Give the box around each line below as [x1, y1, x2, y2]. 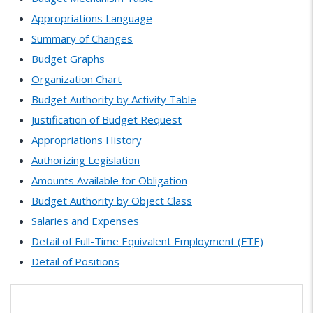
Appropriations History [31, 132, 142, 147]
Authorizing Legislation [31, 152, 140, 167]
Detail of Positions [31, 254, 119, 268]
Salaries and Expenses [31, 213, 139, 228]
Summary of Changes [31, 31, 133, 45]
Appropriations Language [31, 10, 152, 25]
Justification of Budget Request [31, 112, 182, 126]
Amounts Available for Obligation [31, 173, 187, 187]
